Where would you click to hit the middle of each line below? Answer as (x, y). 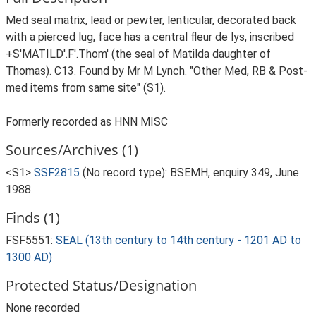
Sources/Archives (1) (72, 150)
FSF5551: (31, 240)
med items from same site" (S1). (86, 88)
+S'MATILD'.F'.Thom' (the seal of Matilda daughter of (138, 54)
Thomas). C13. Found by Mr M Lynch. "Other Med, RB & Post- (157, 71)
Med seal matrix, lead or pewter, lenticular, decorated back (151, 20)
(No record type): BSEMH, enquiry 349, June (191, 172)
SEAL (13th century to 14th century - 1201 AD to (178, 240)
